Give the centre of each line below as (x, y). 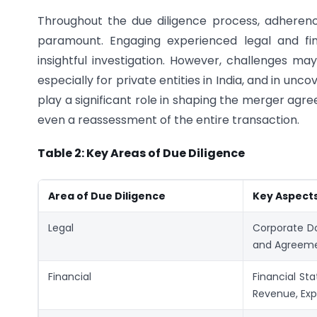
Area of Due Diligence (107, 196)
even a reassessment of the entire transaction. (168, 120)
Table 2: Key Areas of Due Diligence (141, 153)
